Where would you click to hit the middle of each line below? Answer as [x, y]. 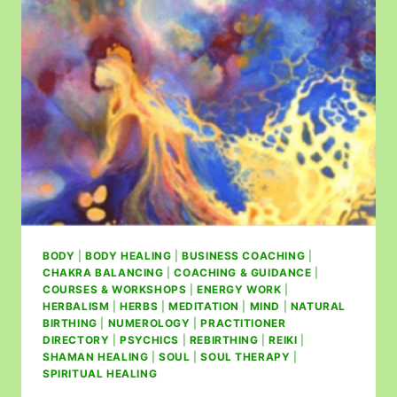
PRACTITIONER [243, 323]
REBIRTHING [224, 340]
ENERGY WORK [239, 290]
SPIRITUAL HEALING [100, 374]
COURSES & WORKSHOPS [115, 290]
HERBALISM [76, 307]
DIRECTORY [76, 340]
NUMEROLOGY [149, 323]
